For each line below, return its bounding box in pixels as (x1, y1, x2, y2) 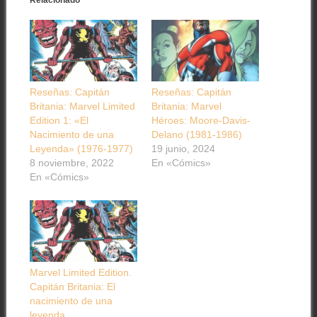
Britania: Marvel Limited (29, 100, 135, 113)
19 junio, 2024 (151, 143, 215, 155)
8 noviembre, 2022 (29, 157, 114, 169)
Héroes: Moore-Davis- (151, 115, 250, 127)
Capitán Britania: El (29, 280, 115, 292)
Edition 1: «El (29, 115, 88, 127)
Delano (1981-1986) (151, 129, 242, 141)
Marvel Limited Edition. (29, 266, 132, 278)
